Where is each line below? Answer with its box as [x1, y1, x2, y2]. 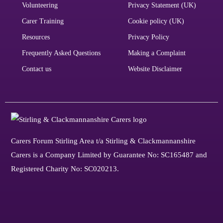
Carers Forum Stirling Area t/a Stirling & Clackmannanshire [11, 136, 196, 145]
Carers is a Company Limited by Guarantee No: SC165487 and [11, 150, 208, 159]
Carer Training [21, 17, 64, 25]
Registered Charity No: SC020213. [11, 164, 119, 173]
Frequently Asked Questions [21, 49, 101, 57]
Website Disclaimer [128, 65, 183, 73]
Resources [21, 33, 50, 41]
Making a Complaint [128, 49, 186, 57]
